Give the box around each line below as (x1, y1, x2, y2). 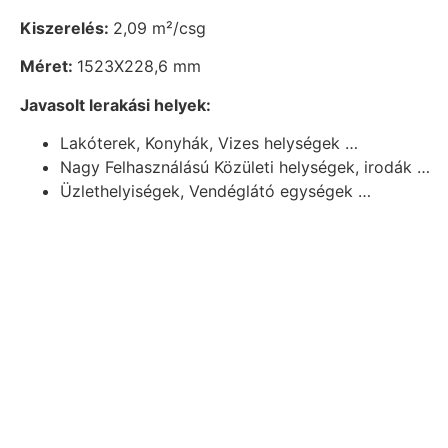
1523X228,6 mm (77, 56, 201, 77)
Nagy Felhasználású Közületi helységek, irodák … (60, 157, 430, 178)
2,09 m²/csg (113, 18, 206, 39)
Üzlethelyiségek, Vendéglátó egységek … (60, 181, 371, 202)
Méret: (20, 56, 77, 77)
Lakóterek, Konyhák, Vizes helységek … (60, 133, 358, 154)
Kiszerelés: (20, 18, 113, 39)
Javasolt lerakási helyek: (20, 94, 211, 115)
